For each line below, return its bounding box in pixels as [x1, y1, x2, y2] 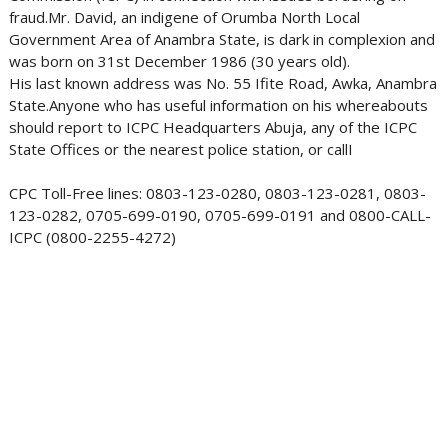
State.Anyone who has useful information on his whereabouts [8, 95, 428, 115]
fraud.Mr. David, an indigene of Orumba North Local [8, 7, 360, 27]
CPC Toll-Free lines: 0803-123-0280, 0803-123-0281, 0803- [8, 183, 426, 203]
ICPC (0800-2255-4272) [8, 227, 176, 247]
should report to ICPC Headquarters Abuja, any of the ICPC [8, 117, 417, 137]
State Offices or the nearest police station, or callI [8, 139, 353, 159]
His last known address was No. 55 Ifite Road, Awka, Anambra [8, 73, 437, 93]
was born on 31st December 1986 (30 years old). [8, 51, 350, 71]
